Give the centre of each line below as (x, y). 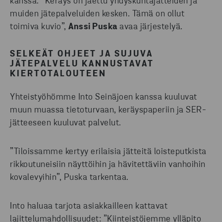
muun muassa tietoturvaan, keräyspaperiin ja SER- (108, 111)
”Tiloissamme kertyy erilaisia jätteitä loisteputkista (108, 152)
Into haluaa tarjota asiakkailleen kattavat (89, 207)
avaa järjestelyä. (150, 27)
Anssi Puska (93, 27)
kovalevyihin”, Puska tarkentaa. (69, 178)
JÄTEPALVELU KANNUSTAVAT (82, 64)
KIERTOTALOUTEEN (58, 74)
